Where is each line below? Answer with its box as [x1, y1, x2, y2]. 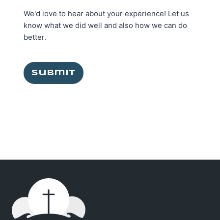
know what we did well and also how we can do [24, 21, 187, 30]
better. [24, 32, 46, 42]
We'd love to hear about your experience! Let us [24, 9, 189, 19]
